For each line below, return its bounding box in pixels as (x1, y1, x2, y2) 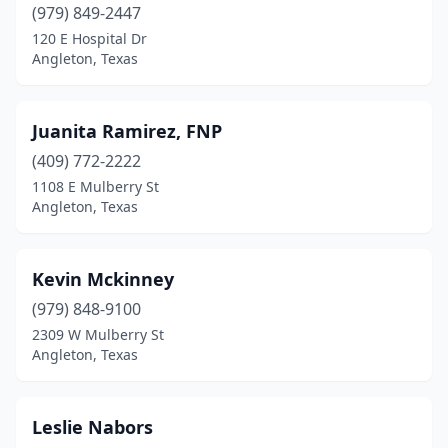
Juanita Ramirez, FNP (32, 119, 222, 143)
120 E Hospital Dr (32, 29, 147, 48)
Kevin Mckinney (32, 267, 174, 291)
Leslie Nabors (32, 415, 153, 439)
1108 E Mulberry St (32, 177, 159, 196)
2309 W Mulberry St (32, 325, 164, 344)
